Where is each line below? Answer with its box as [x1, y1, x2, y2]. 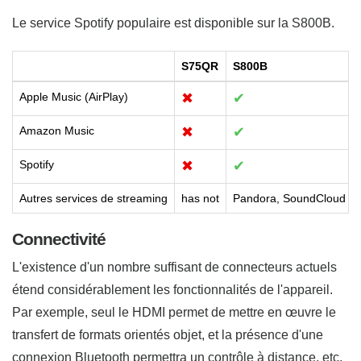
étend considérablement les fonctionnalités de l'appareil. [12, 282, 333, 297]
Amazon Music [19, 123, 94, 137]
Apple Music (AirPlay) [19, 89, 128, 103]
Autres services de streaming [19, 191, 168, 205]
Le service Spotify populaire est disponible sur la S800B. [12, 15, 334, 30]
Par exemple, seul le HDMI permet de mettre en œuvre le [12, 305, 336, 319]
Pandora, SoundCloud [233, 191, 346, 205]
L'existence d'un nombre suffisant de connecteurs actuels [12, 259, 337, 274]
